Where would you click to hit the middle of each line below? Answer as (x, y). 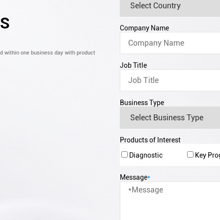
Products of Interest (150, 140)
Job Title (133, 65)
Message (134, 177)
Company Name (144, 28)
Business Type (142, 103)
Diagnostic (145, 155)
